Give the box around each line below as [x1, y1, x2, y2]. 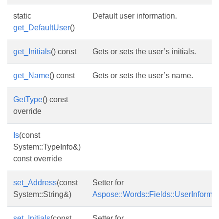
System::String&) [13, 190, 71, 198]
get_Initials [13, 47, 51, 56]
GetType [13, 95, 43, 104]
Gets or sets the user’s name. [92, 71, 193, 80]
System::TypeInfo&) [13, 143, 81, 151]
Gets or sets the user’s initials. [92, 47, 196, 56]
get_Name [13, 71, 49, 80]
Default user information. [92, 12, 177, 20]
